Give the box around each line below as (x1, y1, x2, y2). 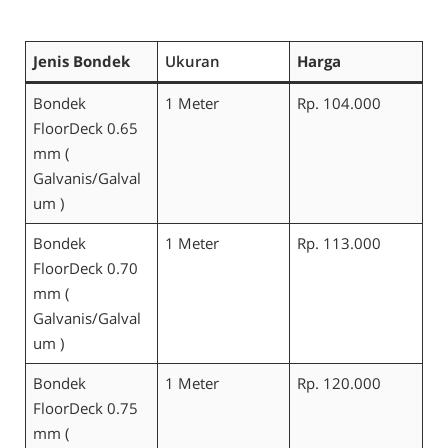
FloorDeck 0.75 (33, 398, 139, 419)
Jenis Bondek (33, 51, 131, 72)
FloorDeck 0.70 (33, 258, 139, 279)
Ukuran (165, 51, 221, 72)
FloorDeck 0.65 (33, 118, 139, 139)
